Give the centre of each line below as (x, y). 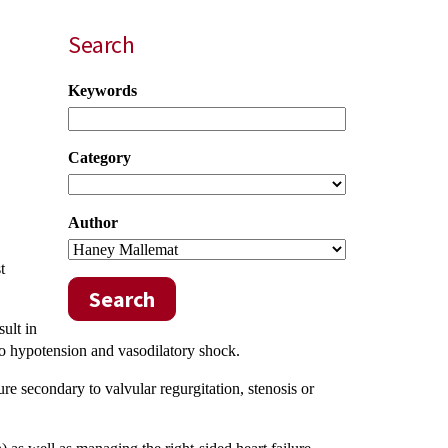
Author (93, 222)
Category (99, 157)
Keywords (102, 90)
